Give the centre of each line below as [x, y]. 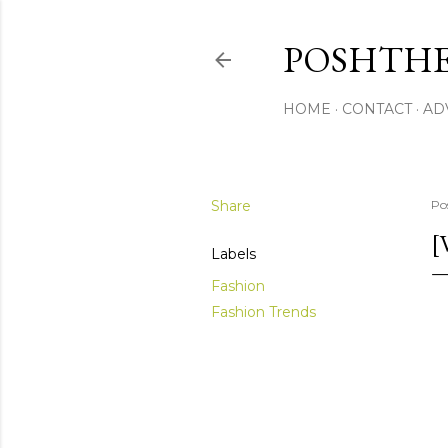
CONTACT [377, 109]
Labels [233, 254]
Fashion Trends [263, 312]
